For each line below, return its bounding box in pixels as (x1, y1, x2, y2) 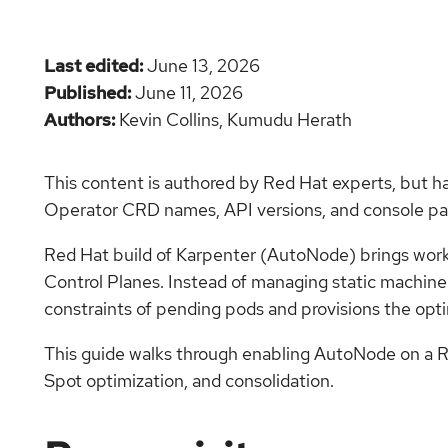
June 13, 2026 (147, 53, 260, 77)
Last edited (44, 53, 139, 77)
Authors (44, 107, 111, 131)
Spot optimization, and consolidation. (44, 368, 334, 392)
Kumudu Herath (227, 107, 352, 131)
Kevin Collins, (119, 107, 227, 131)
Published (44, 80, 127, 104)
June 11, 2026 (135, 80, 243, 104)
